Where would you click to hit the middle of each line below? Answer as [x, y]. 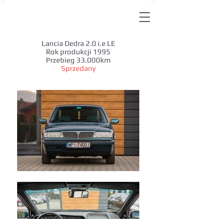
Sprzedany [78, 68]
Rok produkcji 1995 [78, 52]
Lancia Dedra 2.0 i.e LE [78, 43]
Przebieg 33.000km [78, 60]
